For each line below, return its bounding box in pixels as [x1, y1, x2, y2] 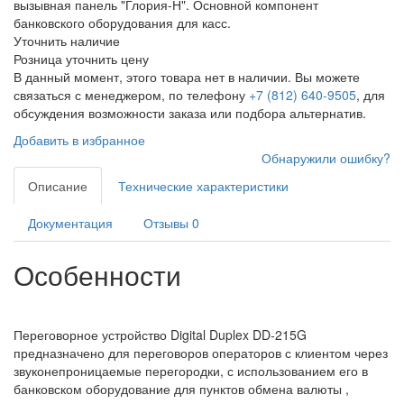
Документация [28, 214, 113, 233]
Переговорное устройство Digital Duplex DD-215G [14, 326, 307, 344]
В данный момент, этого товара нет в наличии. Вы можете [14, 68, 360, 87]
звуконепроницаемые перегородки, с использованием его [14, 362, 362, 381]
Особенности [14, 255, 181, 295]
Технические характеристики [118, 177, 289, 196]
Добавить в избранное [14, 131, 145, 150]
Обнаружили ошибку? [262, 149, 390, 168]
